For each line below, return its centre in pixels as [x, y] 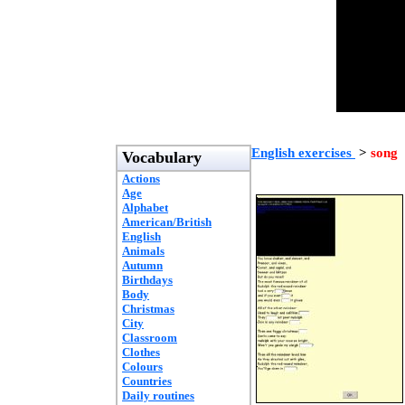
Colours [142, 367]
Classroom [150, 338]
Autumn [142, 265]
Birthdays [147, 280]
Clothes [141, 352]
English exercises [303, 152]
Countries [147, 381]
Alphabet [145, 207]
